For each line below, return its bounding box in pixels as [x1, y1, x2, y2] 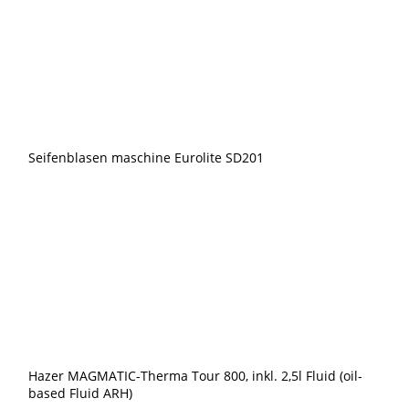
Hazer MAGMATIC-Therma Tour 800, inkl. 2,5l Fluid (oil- [28, 367, 363, 384]
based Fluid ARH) [28, 384, 133, 402]
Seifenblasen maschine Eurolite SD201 [28, 149, 265, 166]
